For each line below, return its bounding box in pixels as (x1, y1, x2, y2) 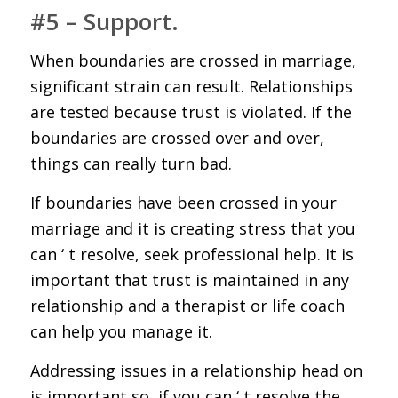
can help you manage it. (29, 320, 212, 342)
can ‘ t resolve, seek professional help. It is (29, 243, 354, 265)
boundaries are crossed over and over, (29, 126, 324, 148)
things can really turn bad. (29, 152, 232, 174)
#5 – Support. (29, 5, 179, 38)
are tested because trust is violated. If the (29, 100, 352, 123)
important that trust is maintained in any (29, 268, 349, 291)
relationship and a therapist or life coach (29, 294, 345, 316)
